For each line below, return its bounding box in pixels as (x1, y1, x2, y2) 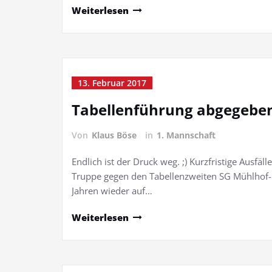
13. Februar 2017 (78, 77, 146, 89)
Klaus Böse (92, 129, 137, 141)
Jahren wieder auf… (72, 185, 152, 197)
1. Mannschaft (157, 129, 216, 141)
